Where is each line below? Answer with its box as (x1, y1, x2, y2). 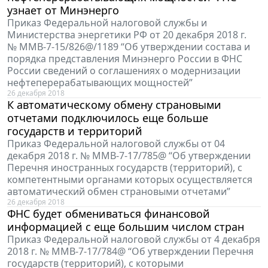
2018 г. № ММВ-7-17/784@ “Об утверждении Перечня (7, 245, 254, 258)
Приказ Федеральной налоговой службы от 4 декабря (7, 233, 260, 246)
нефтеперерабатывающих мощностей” (7, 76, 193, 90)
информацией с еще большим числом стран (7, 220, 244, 234)
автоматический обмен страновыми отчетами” (7, 185, 230, 199)
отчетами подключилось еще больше (7, 111, 208, 126)
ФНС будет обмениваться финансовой (7, 206, 210, 221)
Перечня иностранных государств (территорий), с (7, 161, 242, 175)
